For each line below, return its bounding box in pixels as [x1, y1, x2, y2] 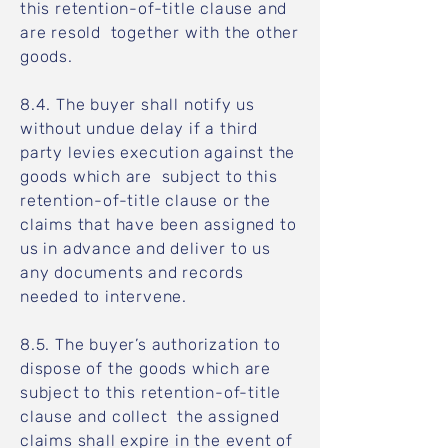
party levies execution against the [20, 143, 296, 162]
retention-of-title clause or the [20, 191, 271, 210]
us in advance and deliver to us [20, 239, 276, 258]
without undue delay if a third [20, 119, 259, 138]
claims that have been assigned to [20, 215, 297, 234]
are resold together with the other [20, 23, 300, 42]
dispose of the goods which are [20, 359, 272, 378]
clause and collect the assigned [20, 407, 280, 426]
